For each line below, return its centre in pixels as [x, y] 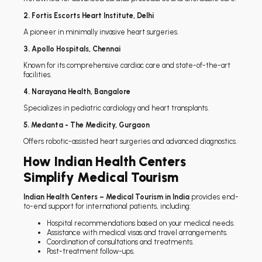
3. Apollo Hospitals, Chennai [72, 49]
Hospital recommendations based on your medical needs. [141, 223]
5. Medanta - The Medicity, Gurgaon [87, 125]
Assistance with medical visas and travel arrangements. [137, 232]
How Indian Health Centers [105, 161]
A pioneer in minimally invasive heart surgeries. [101, 32]
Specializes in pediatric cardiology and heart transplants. [116, 108]
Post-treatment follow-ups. [91, 251]
